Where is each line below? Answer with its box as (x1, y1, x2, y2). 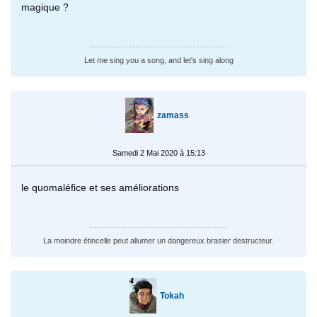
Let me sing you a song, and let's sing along (83, 55, 234, 64)
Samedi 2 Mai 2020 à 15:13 (112, 148, 205, 157)
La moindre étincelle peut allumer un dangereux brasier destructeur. (43, 236, 274, 245)
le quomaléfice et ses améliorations (21, 181, 179, 193)
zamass (156, 110, 189, 120)
